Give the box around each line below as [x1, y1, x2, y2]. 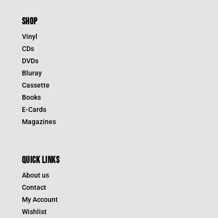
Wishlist [21, 207, 47, 216]
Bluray [21, 69, 42, 77]
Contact [21, 183, 46, 191]
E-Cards [21, 105, 46, 113]
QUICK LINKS [21, 154, 60, 166]
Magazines [21, 117, 56, 126]
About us [21, 171, 49, 179]
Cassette [21, 81, 50, 89]
